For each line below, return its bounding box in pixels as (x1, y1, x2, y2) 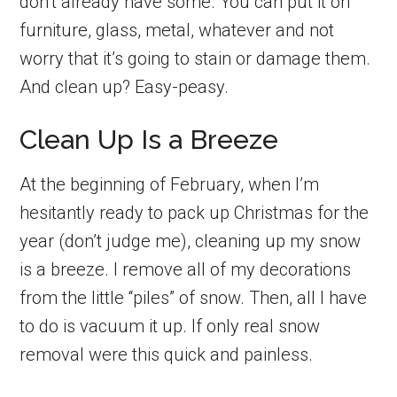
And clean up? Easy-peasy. (19, 75, 230, 97)
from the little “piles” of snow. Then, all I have (19, 286, 368, 308)
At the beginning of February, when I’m (19, 173, 320, 195)
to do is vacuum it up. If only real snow (19, 315, 321, 337)
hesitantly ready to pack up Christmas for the (19, 201, 370, 223)
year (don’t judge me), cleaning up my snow (19, 230, 362, 252)
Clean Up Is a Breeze (19, 123, 279, 155)
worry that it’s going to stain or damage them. (19, 47, 371, 69)
